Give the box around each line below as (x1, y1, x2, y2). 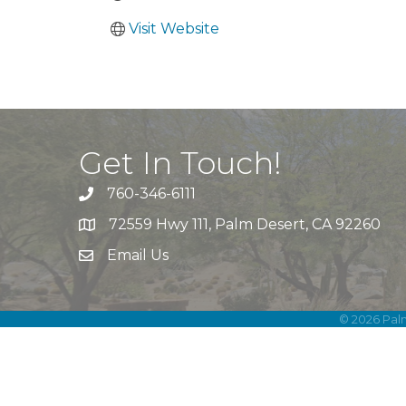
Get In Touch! (79, 143, 282, 182)
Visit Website (129, 20, 219, 37)
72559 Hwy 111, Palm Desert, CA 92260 (109, 215, 381, 233)
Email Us (107, 246, 169, 264)
